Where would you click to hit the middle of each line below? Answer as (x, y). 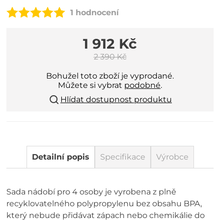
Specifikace (123, 157)
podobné (142, 85)
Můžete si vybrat (91, 85)
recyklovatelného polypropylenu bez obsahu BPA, (104, 204)
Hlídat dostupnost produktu (116, 99)
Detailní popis (60, 157)
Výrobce (172, 157)
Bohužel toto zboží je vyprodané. (110, 76)
